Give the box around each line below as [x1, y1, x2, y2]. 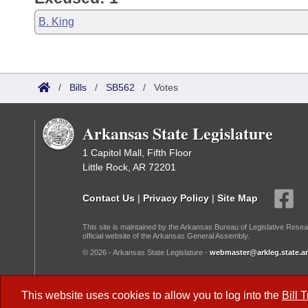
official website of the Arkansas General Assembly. [82, 232, 250, 240]
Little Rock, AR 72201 [82, 162, 176, 173]
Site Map [217, 192, 258, 203]
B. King [38, 16, 74, 27]
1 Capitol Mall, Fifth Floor [82, 147, 192, 158]
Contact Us [82, 192, 135, 203]
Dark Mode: [82, 280, 141, 292]
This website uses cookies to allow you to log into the [21, 289, 282, 301]
